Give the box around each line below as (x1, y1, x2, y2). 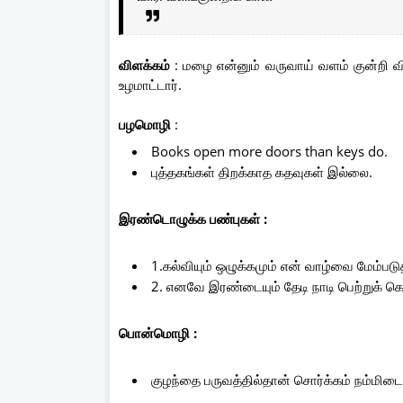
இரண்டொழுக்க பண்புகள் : (119, 209, 267, 228)
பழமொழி (119, 114, 175, 133)
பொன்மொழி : (119, 323, 197, 342)
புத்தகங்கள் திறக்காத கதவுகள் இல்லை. (151, 162, 372, 181)
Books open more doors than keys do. (151, 141, 391, 160)
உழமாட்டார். (119, 75, 182, 94)
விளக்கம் (119, 55, 175, 74)
